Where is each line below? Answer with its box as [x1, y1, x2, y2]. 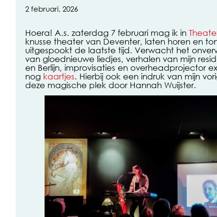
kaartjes [43, 71, 75, 82]
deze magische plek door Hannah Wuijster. [25, 79, 196, 91]
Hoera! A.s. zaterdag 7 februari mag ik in [25, 27, 189, 38]
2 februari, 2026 [25, 4, 78, 14]
